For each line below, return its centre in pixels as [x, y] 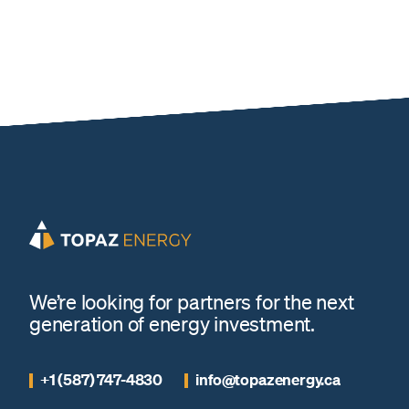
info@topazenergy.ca [268, 380]
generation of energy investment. [172, 323]
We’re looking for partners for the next [192, 301]
